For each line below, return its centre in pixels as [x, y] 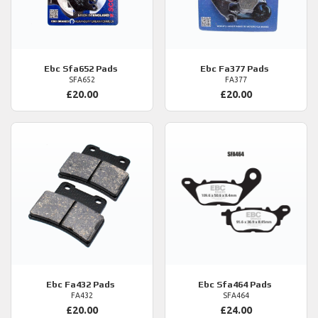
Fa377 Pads [258, 69]
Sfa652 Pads [88, 69]
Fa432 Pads [104, 285]
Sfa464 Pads [242, 285]
